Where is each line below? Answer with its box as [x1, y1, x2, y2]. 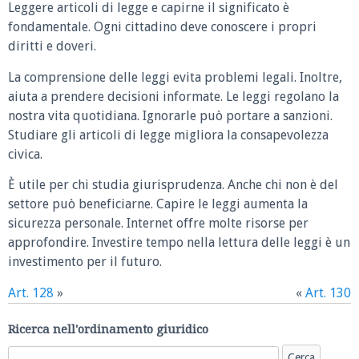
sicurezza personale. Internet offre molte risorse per [8, 216, 309, 232]
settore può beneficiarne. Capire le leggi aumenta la [8, 196, 308, 212]
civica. [8, 146, 42, 162]
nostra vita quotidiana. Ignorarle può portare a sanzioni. [8, 107, 333, 123]
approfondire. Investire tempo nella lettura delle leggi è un [8, 235, 350, 251]
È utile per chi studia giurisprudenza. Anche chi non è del [8, 177, 338, 193]
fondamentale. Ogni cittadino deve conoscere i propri [8, 19, 317, 35]
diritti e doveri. [8, 38, 96, 54]
